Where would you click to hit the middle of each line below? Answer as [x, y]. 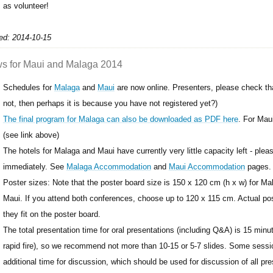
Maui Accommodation [207, 166]
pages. [258, 166]
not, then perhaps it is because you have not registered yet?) [110, 103]
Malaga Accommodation [108, 166]
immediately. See [34, 166]
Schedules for [28, 87]
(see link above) [31, 135]
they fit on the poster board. [51, 214]
